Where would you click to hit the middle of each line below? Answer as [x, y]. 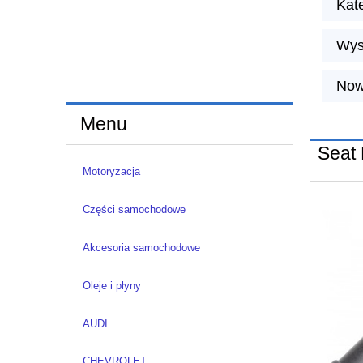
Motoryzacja [111, 172]
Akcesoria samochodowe [141, 247]
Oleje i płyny [111, 285]
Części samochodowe [134, 210]
